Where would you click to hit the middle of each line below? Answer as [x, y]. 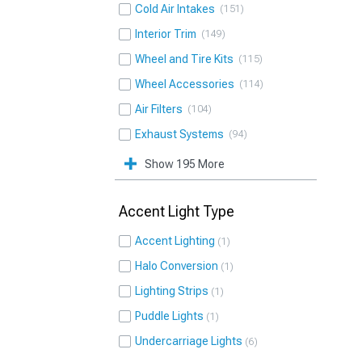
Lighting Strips [172, 291]
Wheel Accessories [187, 84]
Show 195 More [185, 164]
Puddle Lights [169, 316]
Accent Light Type [177, 211]
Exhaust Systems [182, 134]
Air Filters [161, 109]
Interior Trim [168, 34]
